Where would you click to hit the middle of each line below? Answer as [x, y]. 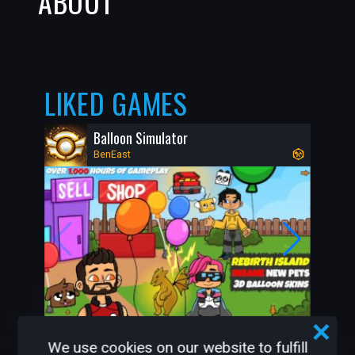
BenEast [113, 154]
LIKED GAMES [116, 103]
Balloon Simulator [141, 137]
